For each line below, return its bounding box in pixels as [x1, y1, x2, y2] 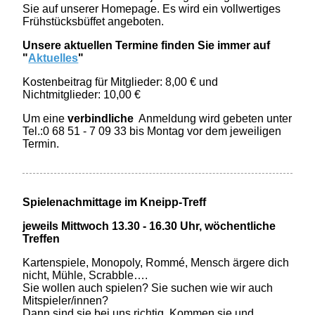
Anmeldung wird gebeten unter [134, 112, 292, 125]
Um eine [22, 112, 68, 125]
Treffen [22, 233, 60, 245]
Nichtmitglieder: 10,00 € [22, 89, 141, 101]
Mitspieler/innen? [22, 295, 109, 307]
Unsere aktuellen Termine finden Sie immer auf [22, 39, 271, 52]
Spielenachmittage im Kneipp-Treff [22, 196, 207, 209]
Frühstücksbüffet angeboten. [22, 15, 165, 28]
